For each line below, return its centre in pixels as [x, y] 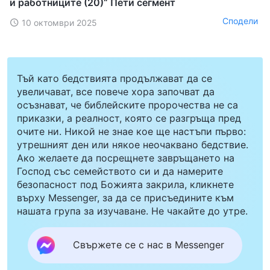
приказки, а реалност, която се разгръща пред [129, 118]
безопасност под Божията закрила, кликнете [125, 184]
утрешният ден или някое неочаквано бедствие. [133, 144]
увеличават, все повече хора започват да [116, 91]
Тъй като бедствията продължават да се [115, 78]
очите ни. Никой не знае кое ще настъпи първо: [131, 131]
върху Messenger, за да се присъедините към [125, 197]
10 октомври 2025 [59, 22]
